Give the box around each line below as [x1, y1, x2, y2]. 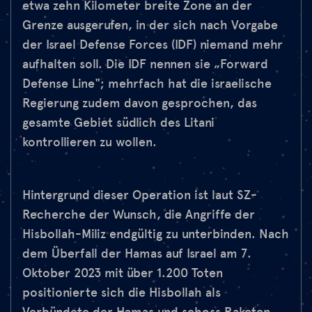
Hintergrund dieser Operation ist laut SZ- [22, 187, 257, 203]
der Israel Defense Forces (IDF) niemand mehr [22, 37, 283, 53]
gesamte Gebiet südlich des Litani [22, 115, 214, 131]
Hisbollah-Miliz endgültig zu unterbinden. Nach [22, 226, 289, 242]
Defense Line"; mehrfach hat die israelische [22, 76, 272, 92]
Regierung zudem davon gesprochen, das [22, 95, 257, 111]
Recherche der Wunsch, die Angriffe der [22, 207, 255, 223]
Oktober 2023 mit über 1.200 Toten [22, 265, 223, 281]
